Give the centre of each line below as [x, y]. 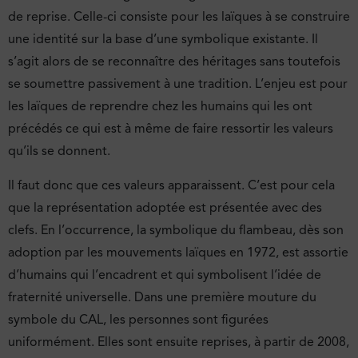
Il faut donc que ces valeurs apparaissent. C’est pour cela [171, 185]
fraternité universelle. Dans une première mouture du [162, 297]
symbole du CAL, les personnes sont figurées [138, 319]
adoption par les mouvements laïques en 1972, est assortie [178, 252]
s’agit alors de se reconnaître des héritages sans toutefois [174, 62]
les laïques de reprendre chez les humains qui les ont [160, 107]
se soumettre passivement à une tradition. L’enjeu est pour [178, 84]
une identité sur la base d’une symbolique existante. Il [163, 40]
